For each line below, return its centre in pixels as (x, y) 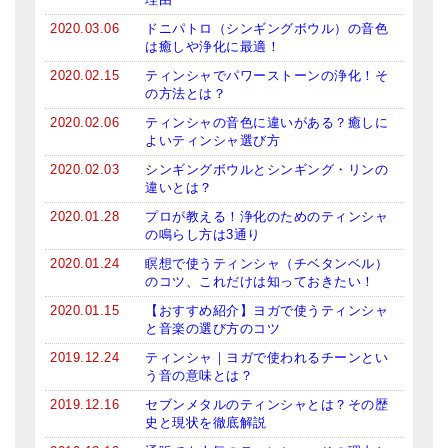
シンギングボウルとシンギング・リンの (266, 170)
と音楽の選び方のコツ (212, 329)
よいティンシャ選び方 (212, 141)
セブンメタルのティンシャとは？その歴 (266, 405)
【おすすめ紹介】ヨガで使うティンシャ (266, 311)
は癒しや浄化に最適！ (212, 47)
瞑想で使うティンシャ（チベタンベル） (266, 264)
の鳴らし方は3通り (203, 235)
